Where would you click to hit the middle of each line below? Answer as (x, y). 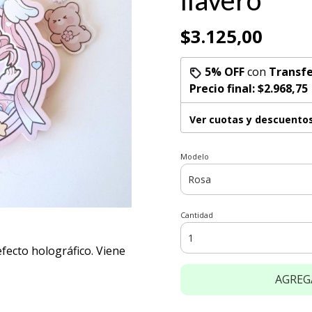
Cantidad (197, 215)
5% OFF (225, 72)
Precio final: (224, 88)
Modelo (195, 156)
